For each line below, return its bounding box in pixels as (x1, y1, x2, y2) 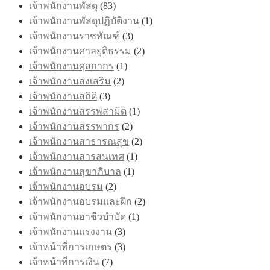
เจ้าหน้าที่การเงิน (29, 256, 99, 267)
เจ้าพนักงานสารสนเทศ (29, 151, 124, 162)
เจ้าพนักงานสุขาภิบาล (29, 166, 121, 177)
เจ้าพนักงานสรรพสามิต (29, 105, 127, 116)
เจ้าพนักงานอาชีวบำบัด (29, 211, 126, 222)
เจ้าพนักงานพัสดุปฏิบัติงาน (29, 15, 139, 26)
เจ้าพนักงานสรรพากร (29, 121, 119, 131)
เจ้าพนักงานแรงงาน (29, 226, 112, 237)
